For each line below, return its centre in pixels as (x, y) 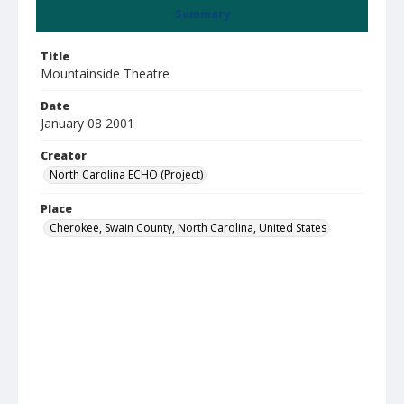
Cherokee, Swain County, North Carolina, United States (188, 228)
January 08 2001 (87, 123)
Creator (64, 156)
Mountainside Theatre (105, 73)
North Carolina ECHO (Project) (126, 174)
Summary (202, 14)
